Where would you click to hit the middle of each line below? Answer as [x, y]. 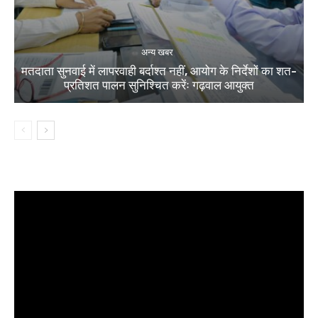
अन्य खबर [157, 53]
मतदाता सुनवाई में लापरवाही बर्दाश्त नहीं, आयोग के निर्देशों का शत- [159, 71]
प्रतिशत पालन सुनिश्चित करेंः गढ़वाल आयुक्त [159, 86]
